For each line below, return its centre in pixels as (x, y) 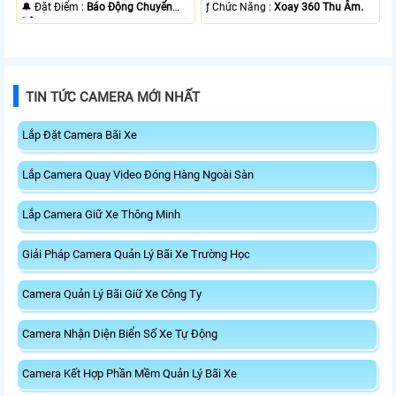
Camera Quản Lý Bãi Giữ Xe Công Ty (112, 294)
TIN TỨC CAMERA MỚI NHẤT (113, 98)
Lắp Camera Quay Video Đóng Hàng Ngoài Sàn (138, 175)
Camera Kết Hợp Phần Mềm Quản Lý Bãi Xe (129, 374)
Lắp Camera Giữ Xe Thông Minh (101, 215)
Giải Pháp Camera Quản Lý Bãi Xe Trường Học (136, 255)
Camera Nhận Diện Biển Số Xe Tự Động (120, 334)
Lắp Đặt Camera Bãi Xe (80, 135)
